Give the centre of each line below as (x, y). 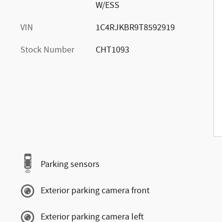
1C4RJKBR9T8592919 (135, 28)
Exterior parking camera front (95, 191)
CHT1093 (112, 50)
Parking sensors (70, 165)
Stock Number (47, 50)
